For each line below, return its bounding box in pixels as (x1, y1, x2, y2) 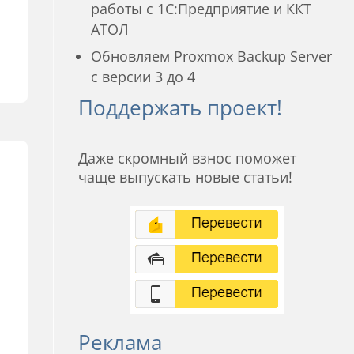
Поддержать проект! (78, 93, 283, 122)
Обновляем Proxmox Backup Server (91, 47, 333, 66)
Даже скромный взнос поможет (78, 148, 297, 168)
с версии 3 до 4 (91, 67, 196, 86)
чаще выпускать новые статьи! (78, 167, 293, 186)
